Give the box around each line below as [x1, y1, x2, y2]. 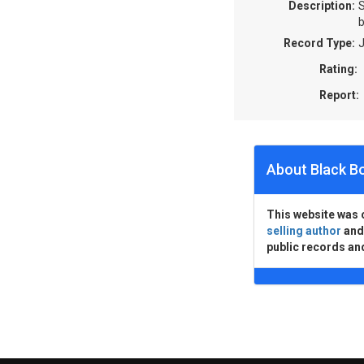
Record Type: [284, 37, 355, 50]
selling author [266, 224, 341, 237]
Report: [319, 89, 359, 102]
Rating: [319, 63, 357, 76]
